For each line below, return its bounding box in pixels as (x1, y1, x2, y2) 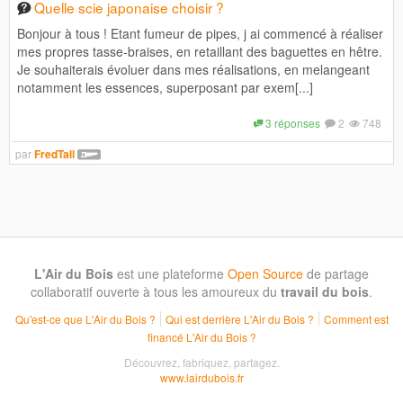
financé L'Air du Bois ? (147, 328, 256, 345)
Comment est (323, 310, 389, 327)
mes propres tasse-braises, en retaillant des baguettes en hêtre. (17, 41, 382, 60)
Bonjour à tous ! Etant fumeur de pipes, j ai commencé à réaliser (17, 23, 383, 42)
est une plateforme (113, 264, 228, 282)
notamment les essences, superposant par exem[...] (17, 77, 313, 96)
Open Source (228, 264, 303, 282)
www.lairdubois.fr (159, 369, 244, 385)
